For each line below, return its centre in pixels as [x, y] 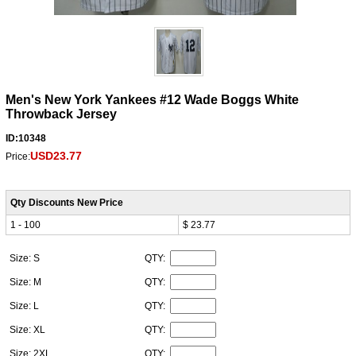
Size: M [26, 282]
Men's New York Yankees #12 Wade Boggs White [152, 100]
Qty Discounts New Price [66, 203]
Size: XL [28, 330]
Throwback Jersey [61, 114]
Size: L [25, 306]
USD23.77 [56, 156]
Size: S [25, 259]
